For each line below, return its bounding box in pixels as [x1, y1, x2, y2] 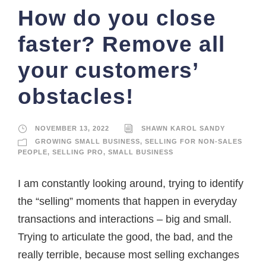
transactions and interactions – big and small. [18, 213, 232, 226]
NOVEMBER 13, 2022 [35, 125, 109, 132]
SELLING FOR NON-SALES [145, 138, 242, 145]
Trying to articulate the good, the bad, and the [18, 231, 233, 243]
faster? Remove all [18, 32, 225, 57]
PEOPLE [18, 148, 47, 156]
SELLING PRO [52, 148, 103, 156]
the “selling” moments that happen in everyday [18, 195, 237, 208]
